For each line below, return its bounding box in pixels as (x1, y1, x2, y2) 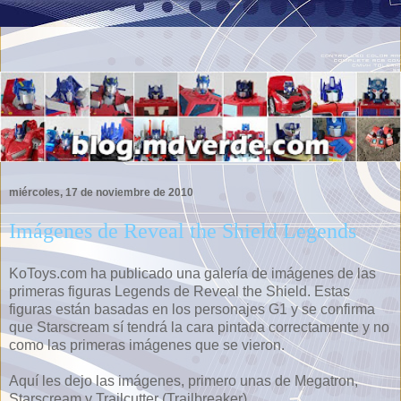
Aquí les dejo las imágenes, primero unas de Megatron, (9, 372, 358, 388)
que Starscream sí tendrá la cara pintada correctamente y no (9, 319, 389, 335)
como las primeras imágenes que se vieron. (9, 337, 285, 353)
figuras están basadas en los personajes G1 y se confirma (9, 301, 375, 317)
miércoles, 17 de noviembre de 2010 (9, 185, 193, 199)
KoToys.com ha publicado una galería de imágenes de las (9, 265, 376, 281)
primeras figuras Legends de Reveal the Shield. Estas (9, 283, 350, 299)
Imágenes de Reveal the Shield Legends (9, 218, 356, 243)
